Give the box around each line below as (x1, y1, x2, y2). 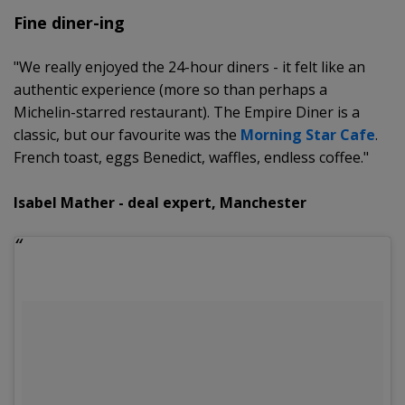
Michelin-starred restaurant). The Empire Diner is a (14, 101, 360, 122)
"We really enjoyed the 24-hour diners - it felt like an (14, 56, 365, 77)
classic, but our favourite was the (14, 124, 240, 145)
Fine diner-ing (14, 11, 125, 33)
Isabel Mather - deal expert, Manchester (14, 192, 306, 212)
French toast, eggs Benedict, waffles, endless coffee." (14, 146, 369, 167)
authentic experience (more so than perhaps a (14, 79, 327, 99)
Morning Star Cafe (240, 124, 375, 145)
